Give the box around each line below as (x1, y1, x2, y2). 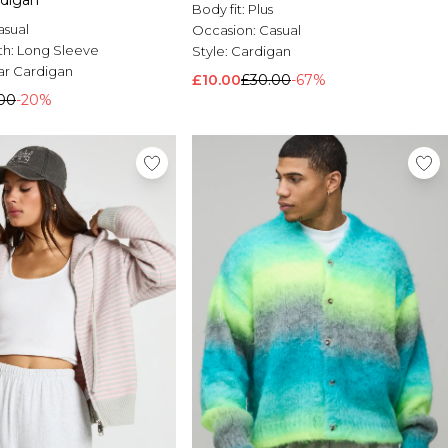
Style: (192, 43, 231, 60)
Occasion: (192, 22, 259, 39)
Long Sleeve (17, 42, 99, 59)
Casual (259, 22, 301, 39)
